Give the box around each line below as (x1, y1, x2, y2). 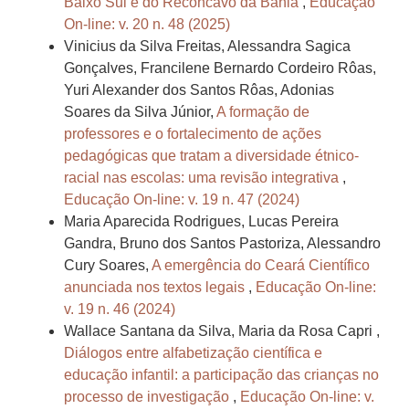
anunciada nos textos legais (64, 279, 248, 296)
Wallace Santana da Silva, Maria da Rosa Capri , (64, 323, 380, 340)
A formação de (216, 104, 309, 121)
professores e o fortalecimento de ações (64, 126, 321, 142)
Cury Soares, (64, 257, 152, 274)
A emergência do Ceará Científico (152, 257, 370, 274)
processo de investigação (64, 389, 233, 405)
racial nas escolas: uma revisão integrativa (64, 170, 342, 186)
